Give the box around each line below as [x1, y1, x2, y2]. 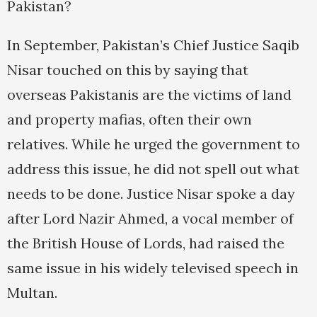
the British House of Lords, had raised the [7, 234, 284, 253]
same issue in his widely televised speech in [7, 259, 299, 277]
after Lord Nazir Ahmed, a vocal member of [7, 209, 294, 228]
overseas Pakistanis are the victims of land [7, 86, 292, 104]
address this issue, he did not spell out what [7, 160, 299, 178]
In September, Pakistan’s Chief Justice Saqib [7, 36, 299, 54]
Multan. [7, 284, 57, 302]
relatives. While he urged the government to [7, 135, 300, 154]
